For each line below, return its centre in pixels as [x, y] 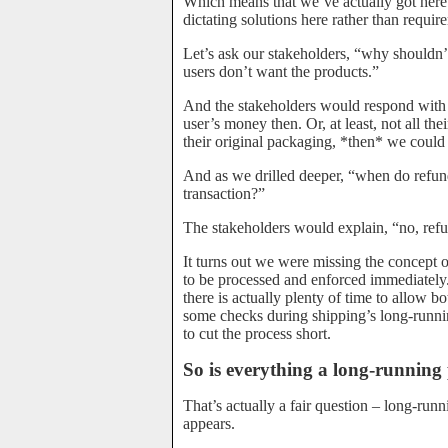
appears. [209, 423]
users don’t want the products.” [281, 71]
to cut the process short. [257, 333]
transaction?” [224, 193]
